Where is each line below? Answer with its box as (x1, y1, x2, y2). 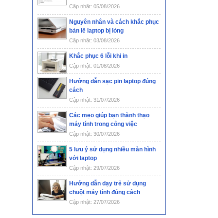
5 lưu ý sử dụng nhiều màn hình (69, 146, 156, 153)
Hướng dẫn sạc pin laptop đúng (69, 78, 156, 85)
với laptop (69, 155, 97, 162)
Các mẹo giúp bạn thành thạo (69, 112, 149, 119)
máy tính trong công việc (69, 121, 137, 128)
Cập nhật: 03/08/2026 (69, 37, 120, 44)
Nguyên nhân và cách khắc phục (69, 18, 159, 26)
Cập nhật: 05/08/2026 (69, 3, 120, 10)
